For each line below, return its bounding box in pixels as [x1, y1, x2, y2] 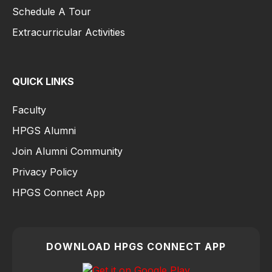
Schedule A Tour [12, 5, 91, 18]
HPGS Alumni [12, 124, 76, 137]
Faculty [12, 104, 46, 116]
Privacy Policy [12, 166, 78, 178]
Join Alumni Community [12, 145, 123, 157]
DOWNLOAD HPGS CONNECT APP [46, 240, 226, 253]
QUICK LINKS [12, 75, 74, 87]
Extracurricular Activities [12, 26, 125, 38]
